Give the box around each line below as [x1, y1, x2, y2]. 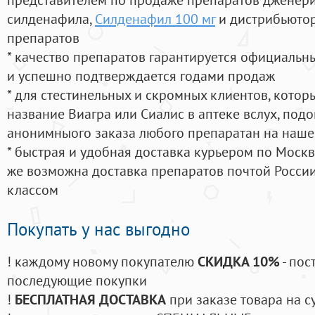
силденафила [7, 9, 89, 29]
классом [7, 180, 58, 200]
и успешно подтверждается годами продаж [7, 66, 275, 86]
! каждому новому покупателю [7, 252, 198, 271]
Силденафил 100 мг [95, 9, 215, 29]
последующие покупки [7, 271, 147, 290]
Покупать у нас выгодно [7, 218, 190, 241]
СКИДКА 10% [198, 252, 280, 271]
